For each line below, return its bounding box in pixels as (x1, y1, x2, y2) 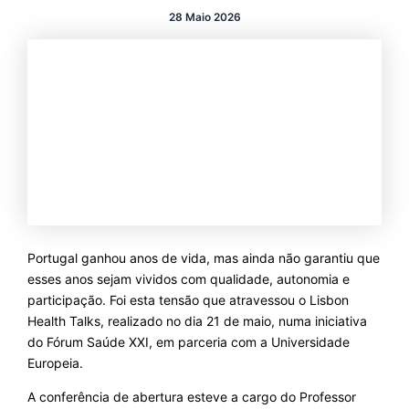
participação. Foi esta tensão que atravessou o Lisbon (26, 292, 349, 309)
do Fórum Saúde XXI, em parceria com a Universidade (26, 334, 350, 351)
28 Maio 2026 (168, 11, 241, 24)
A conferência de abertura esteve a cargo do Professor (26, 389, 356, 405)
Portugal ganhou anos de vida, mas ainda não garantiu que (26, 250, 380, 267)
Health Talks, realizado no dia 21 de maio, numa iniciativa (26, 313, 367, 330)
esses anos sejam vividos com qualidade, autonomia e (26, 271, 350, 288)
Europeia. (26, 355, 83, 372)
